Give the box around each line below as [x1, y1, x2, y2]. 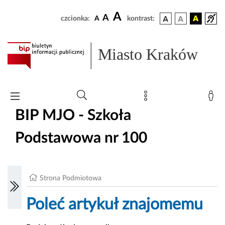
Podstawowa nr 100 [15, 130, 147, 146]
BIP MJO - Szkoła [15, 107, 131, 123]
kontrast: [127, 15, 155, 22]
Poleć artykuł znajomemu [26, 196, 203, 213]
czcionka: [61, 15, 90, 22]
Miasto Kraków [98, 45, 198, 64]
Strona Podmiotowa [40, 175, 102, 182]
